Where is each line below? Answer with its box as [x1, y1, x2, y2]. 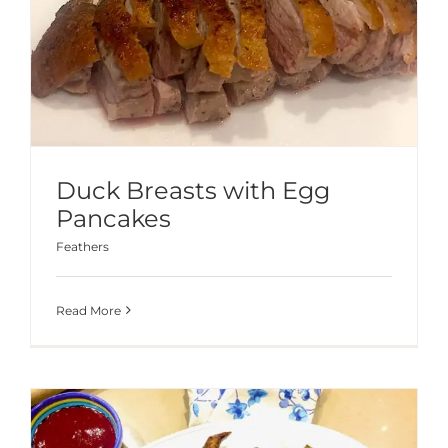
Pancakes [56, 203, 171, 233]
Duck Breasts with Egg [56, 175, 330, 205]
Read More [56, 302, 121, 318]
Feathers [56, 238, 109, 254]
